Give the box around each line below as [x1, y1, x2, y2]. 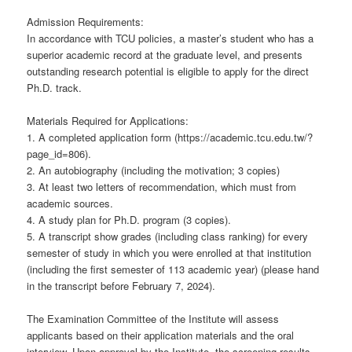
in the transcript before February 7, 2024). [27, 277, 216, 293]
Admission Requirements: [27, 13, 145, 29]
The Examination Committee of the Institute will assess [27, 310, 280, 326]
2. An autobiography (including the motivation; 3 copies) [27, 162, 280, 178]
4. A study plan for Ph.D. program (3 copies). [27, 211, 232, 227]
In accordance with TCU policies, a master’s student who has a [27, 30, 314, 46]
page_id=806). [27, 145, 92, 161]
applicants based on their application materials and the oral [27, 327, 295, 343]
